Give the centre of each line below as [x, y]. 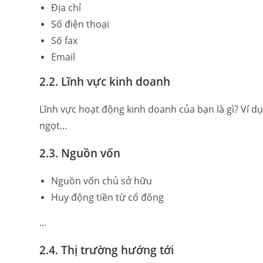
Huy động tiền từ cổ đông [108, 197]
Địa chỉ [66, 8]
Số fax [65, 41]
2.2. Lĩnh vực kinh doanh [105, 81]
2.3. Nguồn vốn [80, 153]
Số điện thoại [80, 24]
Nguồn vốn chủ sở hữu [102, 181]
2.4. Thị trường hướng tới [107, 250]
